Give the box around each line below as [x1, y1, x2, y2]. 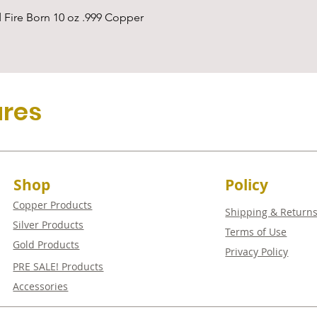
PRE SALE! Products [13, 260, 104, 273]
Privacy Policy [225, 245, 289, 258]
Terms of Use [225, 225, 287, 238]
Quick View [132, 10, 189, 23]
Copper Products [13, 198, 93, 212]
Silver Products [13, 218, 84, 231]
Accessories [13, 279, 69, 293]
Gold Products [13, 238, 80, 251]
